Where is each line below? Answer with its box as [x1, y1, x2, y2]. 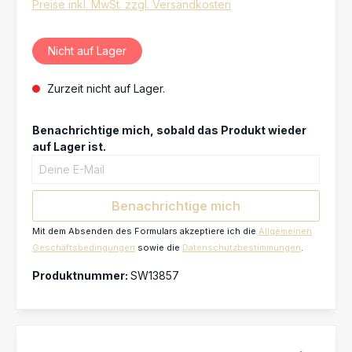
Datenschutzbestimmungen [182, 241, 301, 253]
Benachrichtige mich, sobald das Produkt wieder [32, 123, 306, 137]
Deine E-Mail [31, 155, 97, 169]
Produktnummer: [32, 268, 130, 282]
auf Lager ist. [32, 139, 106, 153]
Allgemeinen [258, 225, 312, 236]
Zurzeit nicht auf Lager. [44, 81, 165, 95]
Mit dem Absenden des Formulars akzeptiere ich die [32, 225, 258, 236]
